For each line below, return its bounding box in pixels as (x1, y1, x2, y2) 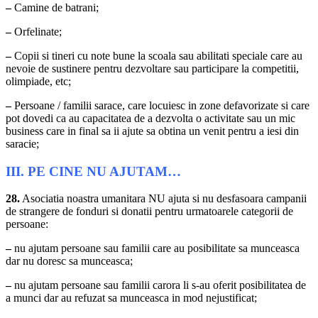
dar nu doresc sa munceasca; (6, 255, 133, 268)
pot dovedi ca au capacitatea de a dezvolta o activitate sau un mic (6, 111, 295, 124)
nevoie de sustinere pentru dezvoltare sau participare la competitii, (6, 62, 299, 75)
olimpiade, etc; (6, 75, 71, 87)
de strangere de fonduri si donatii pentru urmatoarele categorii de (6, 205, 293, 218)
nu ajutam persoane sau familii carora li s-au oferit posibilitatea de (11, 279, 306, 292)
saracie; (6, 137, 39, 150)
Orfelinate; (11, 25, 62, 38)
